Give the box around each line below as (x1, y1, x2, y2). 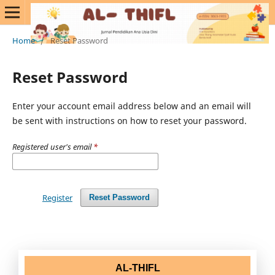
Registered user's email (12, 141, 93, 152)
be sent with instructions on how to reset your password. (12, 114, 247, 126)
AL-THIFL (115, 262, 160, 273)
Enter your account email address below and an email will (12, 99, 251, 112)
